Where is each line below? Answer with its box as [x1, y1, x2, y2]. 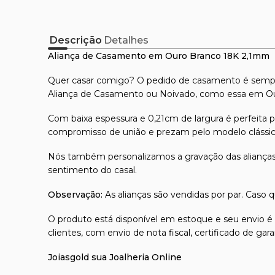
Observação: [48, 188, 103, 200]
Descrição [50, 34, 102, 46]
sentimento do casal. [48, 164, 137, 176]
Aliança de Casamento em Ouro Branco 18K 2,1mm [48, 50, 269, 61]
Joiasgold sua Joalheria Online [48, 251, 182, 263]
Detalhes [104, 34, 149, 46]
